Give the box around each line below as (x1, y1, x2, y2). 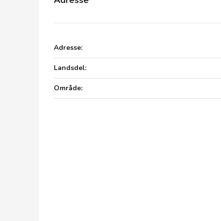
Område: (54, 83, 82, 93)
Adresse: (54, 43, 82, 52)
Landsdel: (54, 63, 86, 73)
